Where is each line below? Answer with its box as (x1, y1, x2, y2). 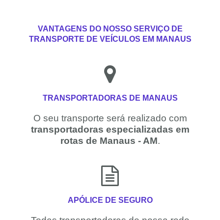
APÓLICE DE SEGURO (67, 195, 153, 204)
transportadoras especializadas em (30, 124, 190, 135)
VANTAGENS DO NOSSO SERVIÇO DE (37, 24, 183, 33)
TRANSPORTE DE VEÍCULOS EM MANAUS (28, 34, 192, 44)
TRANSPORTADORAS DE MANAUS (42, 93, 178, 103)
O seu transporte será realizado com (33, 113, 187, 124)
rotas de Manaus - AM (60, 136, 158, 146)
